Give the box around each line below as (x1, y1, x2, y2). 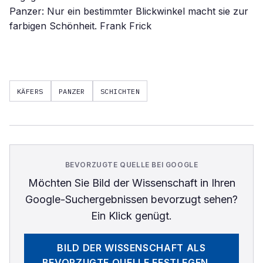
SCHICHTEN (100, 86, 140, 96)
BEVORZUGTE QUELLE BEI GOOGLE (65, 160, 198, 169)
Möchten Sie (28, 177, 92, 189)
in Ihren (197, 177, 235, 189)
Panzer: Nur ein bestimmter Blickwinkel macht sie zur (9, 5, 248, 17)
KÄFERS (17, 86, 43, 96)
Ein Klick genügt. (91, 210, 172, 222)
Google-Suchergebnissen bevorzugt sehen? (25, 193, 238, 205)
